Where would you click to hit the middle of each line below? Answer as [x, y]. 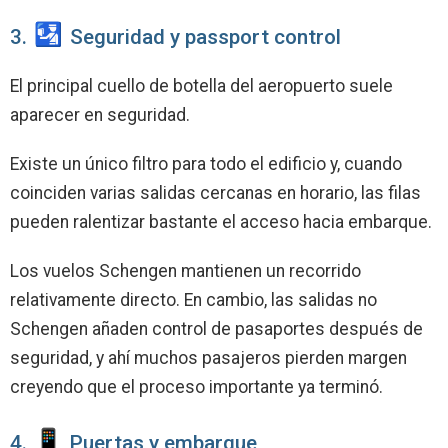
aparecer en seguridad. [100, 115]
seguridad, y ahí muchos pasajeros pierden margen [208, 358]
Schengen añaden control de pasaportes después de [216, 329]
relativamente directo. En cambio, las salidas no [193, 300]
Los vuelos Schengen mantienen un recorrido [185, 271]
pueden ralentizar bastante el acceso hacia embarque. [221, 222]
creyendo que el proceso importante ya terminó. [196, 387]
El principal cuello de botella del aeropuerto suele [201, 86]
